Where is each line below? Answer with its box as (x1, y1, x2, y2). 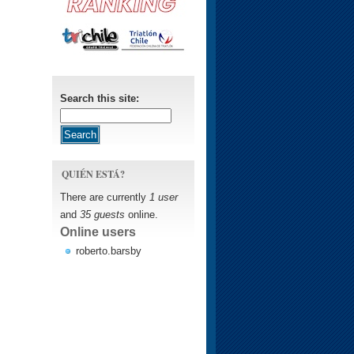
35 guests (80, 209, 125, 220)
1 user (149, 191, 178, 203)
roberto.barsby (76, 245, 142, 257)
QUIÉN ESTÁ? (62, 167, 125, 181)
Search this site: (60, 92, 139, 104)
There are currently (60, 191, 149, 203)
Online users (60, 225, 136, 239)
